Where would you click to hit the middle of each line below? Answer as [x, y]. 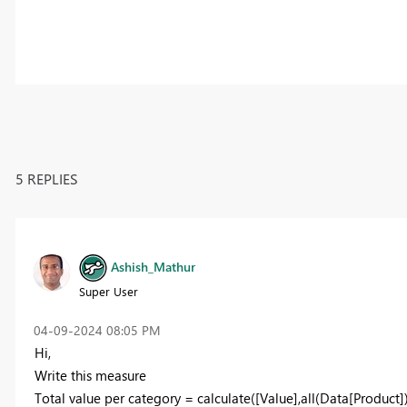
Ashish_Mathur [153, 266]
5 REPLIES [46, 178]
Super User [108, 291]
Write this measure [90, 375]
